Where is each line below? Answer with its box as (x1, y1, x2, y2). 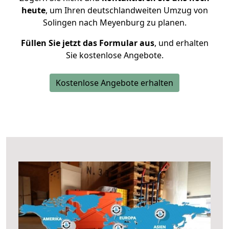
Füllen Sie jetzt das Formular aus (20, 37, 154, 49)
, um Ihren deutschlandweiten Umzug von (45, 5, 208, 16)
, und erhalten (154, 37, 209, 49)
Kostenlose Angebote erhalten (56, 77, 173, 88)
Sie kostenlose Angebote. (65, 50, 164, 61)
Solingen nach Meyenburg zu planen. (42, 17, 187, 28)
